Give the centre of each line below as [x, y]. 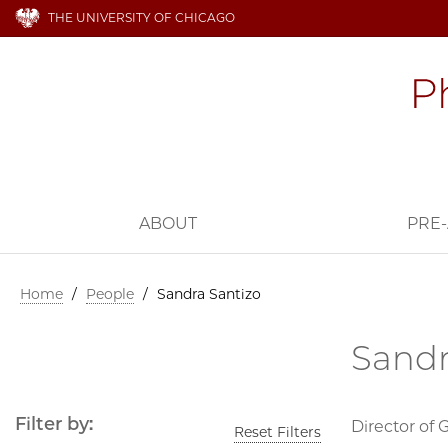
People [110, 294]
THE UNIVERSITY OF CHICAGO [141, 17]
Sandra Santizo [209, 294]
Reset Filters [277, 432]
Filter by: [54, 424]
